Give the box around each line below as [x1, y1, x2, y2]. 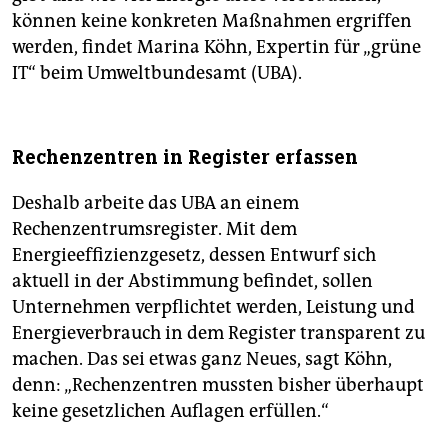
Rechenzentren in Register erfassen [12, 145, 358, 171]
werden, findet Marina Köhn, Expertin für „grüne [12, 36, 421, 59]
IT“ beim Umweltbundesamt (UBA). [12, 62, 302, 85]
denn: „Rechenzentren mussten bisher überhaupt [12, 374, 424, 397]
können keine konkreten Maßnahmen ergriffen [12, 10, 412, 33]
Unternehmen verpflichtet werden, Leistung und [12, 296, 415, 319]
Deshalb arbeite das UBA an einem [12, 192, 299, 215]
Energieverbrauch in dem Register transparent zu [12, 322, 425, 345]
